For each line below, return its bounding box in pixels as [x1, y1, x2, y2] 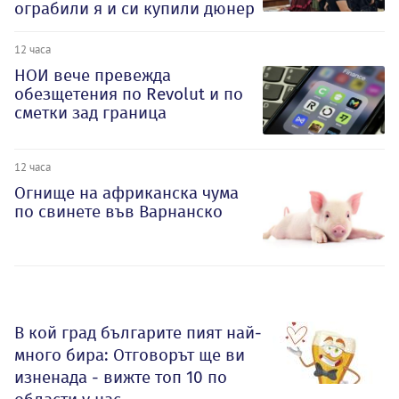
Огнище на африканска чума [14, 182, 239, 203]
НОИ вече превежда [14, 64, 171, 85]
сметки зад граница [14, 102, 167, 123]
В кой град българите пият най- [14, 322, 262, 344]
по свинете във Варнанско [14, 200, 223, 222]
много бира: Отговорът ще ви [14, 345, 245, 366]
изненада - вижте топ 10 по [14, 367, 227, 388]
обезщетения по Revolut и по [14, 83, 243, 104]
